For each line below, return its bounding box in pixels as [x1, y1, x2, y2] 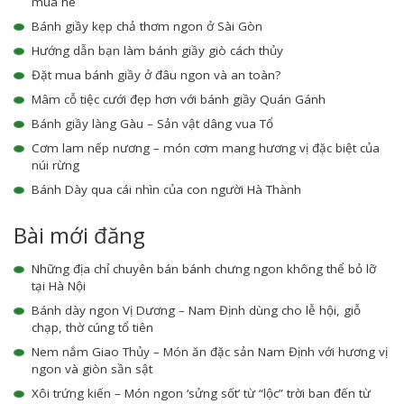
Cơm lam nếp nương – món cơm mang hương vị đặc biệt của [32, 140, 380, 157]
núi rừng [32, 157, 79, 174]
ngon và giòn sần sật [32, 361, 152, 378]
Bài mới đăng [14, 220, 145, 251]
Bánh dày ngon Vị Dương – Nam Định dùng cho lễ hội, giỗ [32, 302, 361, 319]
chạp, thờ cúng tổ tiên [32, 319, 153, 336]
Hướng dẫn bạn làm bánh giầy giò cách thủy [32, 42, 283, 60]
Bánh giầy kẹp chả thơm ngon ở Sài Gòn [32, 18, 262, 35]
